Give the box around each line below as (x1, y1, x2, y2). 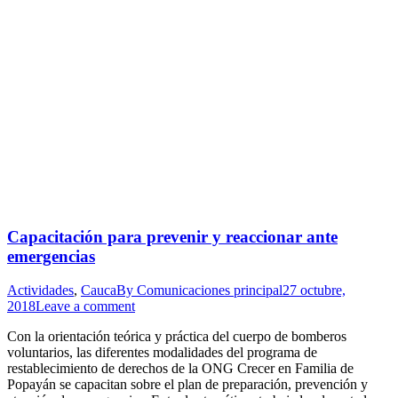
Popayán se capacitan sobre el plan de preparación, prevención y (7, 377, 368, 393)
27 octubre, (283, 283, 346, 298)
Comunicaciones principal (137, 283, 283, 298)
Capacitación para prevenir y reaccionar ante (7, 227, 338, 246)
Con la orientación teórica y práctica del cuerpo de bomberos (7, 329, 346, 345)
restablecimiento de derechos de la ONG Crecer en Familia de (7, 361, 354, 377)
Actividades (7, 283, 74, 298)
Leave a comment (36, 298, 135, 314)
